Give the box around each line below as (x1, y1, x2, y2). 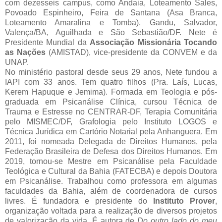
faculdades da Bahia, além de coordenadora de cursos (5, 187, 217, 196)
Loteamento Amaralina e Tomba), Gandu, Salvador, (5, 18, 217, 27)
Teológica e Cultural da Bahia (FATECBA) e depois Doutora (5, 167, 217, 176)
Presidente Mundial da (5, 38, 90, 47)
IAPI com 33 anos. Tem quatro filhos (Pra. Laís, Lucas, (5, 78, 217, 87)
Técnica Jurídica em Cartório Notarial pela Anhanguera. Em (5, 127, 217, 136)
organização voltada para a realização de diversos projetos (5, 207, 217, 216)
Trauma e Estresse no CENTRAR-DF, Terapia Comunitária (5, 108, 217, 116)
